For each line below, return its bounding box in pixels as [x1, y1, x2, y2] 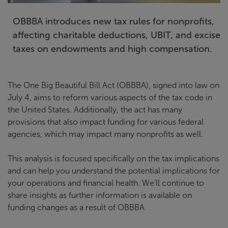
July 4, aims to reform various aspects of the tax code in [8, 93, 212, 102]
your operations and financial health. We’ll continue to [8, 178, 204, 187]
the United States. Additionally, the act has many [8, 105, 182, 114]
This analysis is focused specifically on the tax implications [8, 154, 219, 163]
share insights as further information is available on [8, 190, 192, 199]
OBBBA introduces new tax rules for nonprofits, [13, 16, 214, 26]
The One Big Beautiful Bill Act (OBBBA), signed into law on [8, 80, 219, 90]
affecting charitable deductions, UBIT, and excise [13, 30, 220, 40]
